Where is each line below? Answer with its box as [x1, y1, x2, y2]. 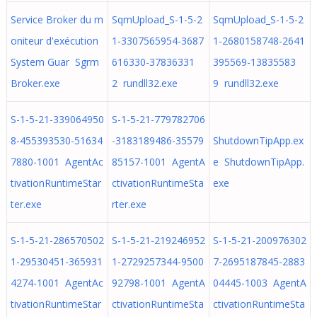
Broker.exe [10, 76, 60, 90]
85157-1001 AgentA [111, 155, 205, 168]
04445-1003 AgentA [212, 276, 306, 289]
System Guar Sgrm [10, 55, 99, 69]
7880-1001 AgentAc [10, 155, 103, 168]
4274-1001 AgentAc [10, 276, 103, 289]
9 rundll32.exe [212, 76, 279, 90]
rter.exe [111, 197, 146, 211]
